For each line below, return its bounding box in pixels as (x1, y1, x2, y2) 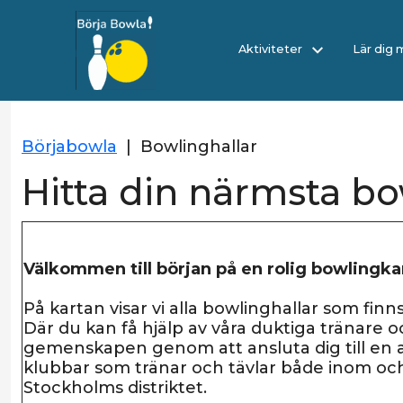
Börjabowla (22, 137, 117, 157)
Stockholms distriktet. (23, 378, 207, 398)
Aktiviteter (237, 42, 305, 57)
